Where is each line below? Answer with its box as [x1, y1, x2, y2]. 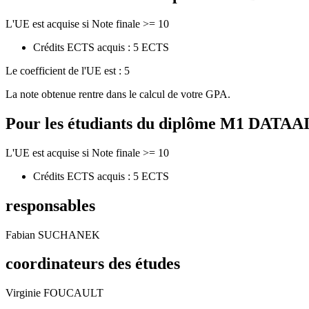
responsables [6, 196, 95, 215]
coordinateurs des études [6, 255, 180, 273]
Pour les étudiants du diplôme [6, 114, 220, 132]
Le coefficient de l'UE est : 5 [6, 64, 130, 77]
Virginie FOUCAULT [6, 287, 103, 299]
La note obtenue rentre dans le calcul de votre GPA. [6, 88, 230, 100]
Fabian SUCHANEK [6, 228, 100, 241]
